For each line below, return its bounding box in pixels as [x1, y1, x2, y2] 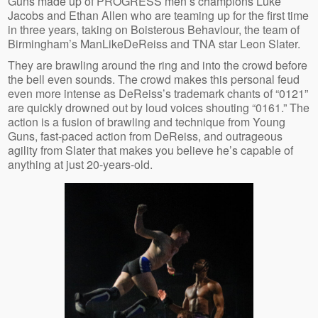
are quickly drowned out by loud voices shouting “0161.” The [8, 99, 310, 116]
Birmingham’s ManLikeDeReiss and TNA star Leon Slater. [8, 35, 304, 52]
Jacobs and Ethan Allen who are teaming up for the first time [8, 6, 309, 23]
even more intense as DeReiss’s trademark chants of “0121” [8, 84, 309, 102]
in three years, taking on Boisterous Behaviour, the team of [8, 21, 300, 38]
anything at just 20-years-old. [8, 155, 156, 172]
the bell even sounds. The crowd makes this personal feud [8, 70, 300, 87]
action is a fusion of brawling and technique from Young [8, 113, 286, 130]
